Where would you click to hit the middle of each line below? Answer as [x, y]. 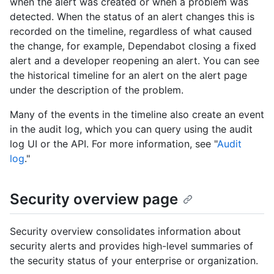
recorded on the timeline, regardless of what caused [131, 31]
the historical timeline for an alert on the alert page [128, 76]
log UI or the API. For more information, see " [113, 144]
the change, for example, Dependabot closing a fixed [133, 46]
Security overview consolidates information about [125, 231]
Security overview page [94, 199]
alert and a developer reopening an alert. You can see [135, 61]
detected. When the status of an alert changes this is [132, 17]
